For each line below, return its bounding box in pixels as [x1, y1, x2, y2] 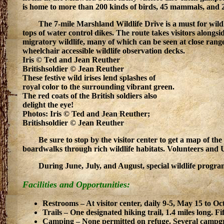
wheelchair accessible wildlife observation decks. [22, 46, 185, 55]
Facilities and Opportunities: [22, 179, 130, 189]
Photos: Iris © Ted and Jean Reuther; [22, 109, 150, 118]
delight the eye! [22, 100, 73, 109]
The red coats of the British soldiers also [22, 91, 157, 100]
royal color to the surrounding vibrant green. [22, 82, 174, 91]
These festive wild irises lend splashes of [22, 73, 155, 82]
